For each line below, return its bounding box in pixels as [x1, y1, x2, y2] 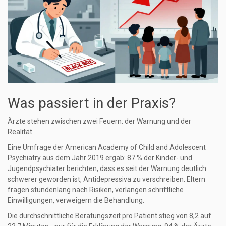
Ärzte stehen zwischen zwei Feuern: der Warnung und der [8, 117, 191, 126]
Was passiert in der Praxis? [8, 95, 176, 112]
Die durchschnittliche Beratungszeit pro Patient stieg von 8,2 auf [8, 212, 211, 220]
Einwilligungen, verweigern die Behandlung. [8, 196, 144, 205]
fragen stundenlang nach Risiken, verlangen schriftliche [8, 186, 184, 194]
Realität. [8, 128, 34, 136]
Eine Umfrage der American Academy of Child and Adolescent [8, 143, 206, 152]
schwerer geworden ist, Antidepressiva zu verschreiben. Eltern [8, 175, 205, 184]
